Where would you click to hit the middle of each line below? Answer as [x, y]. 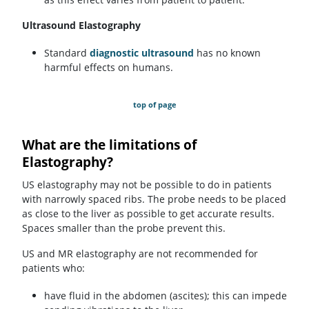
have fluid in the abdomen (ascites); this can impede [166, 295]
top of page [154, 104]
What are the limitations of [109, 145]
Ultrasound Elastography [81, 25]
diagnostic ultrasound [142, 52]
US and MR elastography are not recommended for [140, 253]
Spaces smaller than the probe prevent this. [124, 228]
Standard [67, 52]
